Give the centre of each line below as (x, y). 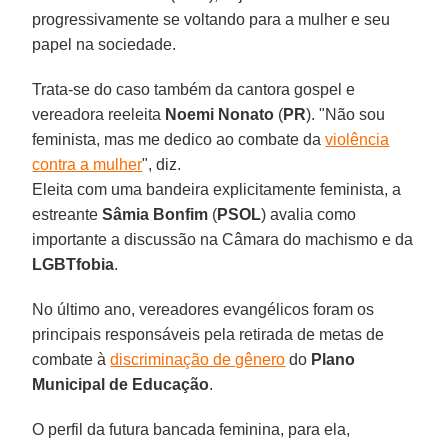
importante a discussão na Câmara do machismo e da (223, 239)
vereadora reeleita (99, 114)
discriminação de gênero (198, 359)
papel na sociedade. (104, 44)
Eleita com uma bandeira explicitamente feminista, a (217, 189)
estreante (67, 214)
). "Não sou (346, 114)
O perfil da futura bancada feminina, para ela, (191, 429)
